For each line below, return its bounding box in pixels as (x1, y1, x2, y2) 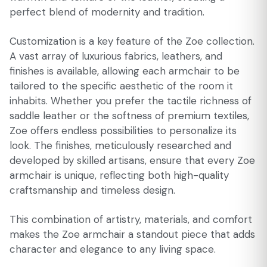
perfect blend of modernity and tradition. (10, 5, 204, 18)
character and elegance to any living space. (10, 243, 216, 256)
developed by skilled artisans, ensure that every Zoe (10, 154, 255, 167)
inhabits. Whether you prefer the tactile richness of (10, 94, 252, 107)
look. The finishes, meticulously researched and (10, 139, 231, 152)
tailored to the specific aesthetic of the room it (10, 79, 233, 92)
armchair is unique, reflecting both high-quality (10, 169, 229, 182)
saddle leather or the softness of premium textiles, (10, 109, 249, 122)
